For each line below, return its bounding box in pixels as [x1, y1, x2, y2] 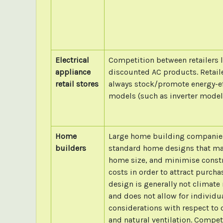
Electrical [55, 55, 89, 65]
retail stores [55, 79, 99, 89]
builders [55, 143, 86, 153]
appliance [55, 67, 91, 77]
